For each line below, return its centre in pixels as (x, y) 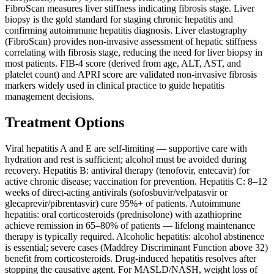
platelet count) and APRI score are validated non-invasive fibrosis (131, 75)
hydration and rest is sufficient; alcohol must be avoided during (126, 160)
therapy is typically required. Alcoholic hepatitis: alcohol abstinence (135, 237)
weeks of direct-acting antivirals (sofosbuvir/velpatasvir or (116, 193)
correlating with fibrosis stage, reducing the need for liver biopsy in (134, 53)
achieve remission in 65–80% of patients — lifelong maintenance (130, 226)
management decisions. (50, 97)
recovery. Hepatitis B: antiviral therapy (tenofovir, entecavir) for (127, 171)
